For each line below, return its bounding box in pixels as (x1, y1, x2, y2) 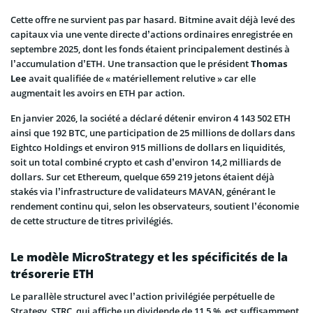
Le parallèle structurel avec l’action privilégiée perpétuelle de (10, 289, 275, 303)
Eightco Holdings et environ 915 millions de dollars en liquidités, (10, 140, 285, 154)
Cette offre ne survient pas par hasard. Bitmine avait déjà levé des (10, 13, 295, 26)
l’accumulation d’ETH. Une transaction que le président (10, 57, 251, 70)
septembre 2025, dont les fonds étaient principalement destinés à (10, 42, 290, 55)
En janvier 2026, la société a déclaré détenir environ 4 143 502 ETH (10, 111, 291, 124)
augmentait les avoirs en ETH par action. (10, 86, 185, 99)
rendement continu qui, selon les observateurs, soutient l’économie (10, 199, 299, 212)
